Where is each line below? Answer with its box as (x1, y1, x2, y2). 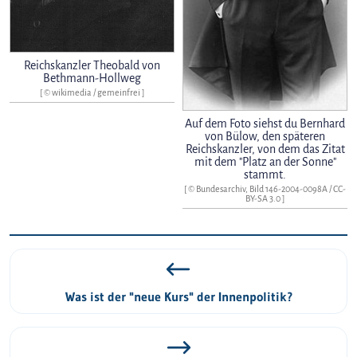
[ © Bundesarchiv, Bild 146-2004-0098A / (184, 184, 333, 194)
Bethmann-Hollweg (43, 71, 141, 84)
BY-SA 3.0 (245, 194, 282, 204)
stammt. (244, 168, 286, 182)
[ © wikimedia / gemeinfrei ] (40, 87, 144, 97)
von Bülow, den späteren (205, 130, 325, 143)
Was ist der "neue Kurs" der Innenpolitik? (65, 288, 292, 305)
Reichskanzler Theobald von (24, 58, 160, 72)
